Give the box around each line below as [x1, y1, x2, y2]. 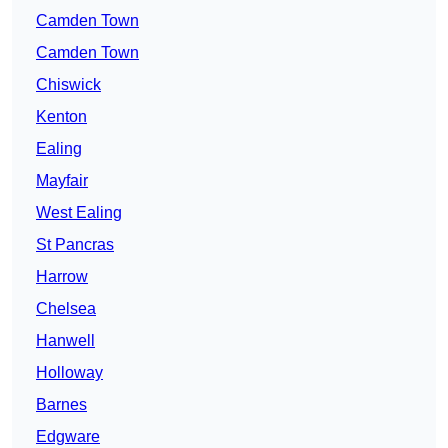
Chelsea [36, 300, 96, 318]
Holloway [36, 364, 103, 382]
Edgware [36, 428, 100, 446]
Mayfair [36, 172, 88, 190]
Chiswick [36, 76, 101, 94]
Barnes [36, 396, 87, 414]
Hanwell [36, 332, 95, 350]
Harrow [36, 268, 88, 286]
